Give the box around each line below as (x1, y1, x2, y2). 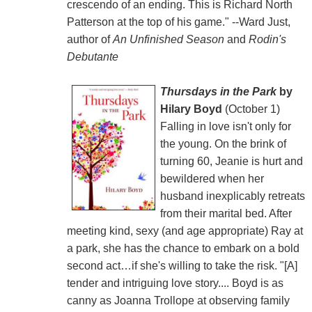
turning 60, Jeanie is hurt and (159, 155, 303, 167)
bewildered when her (159, 172, 264, 185)
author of (66, 33, 113, 45)
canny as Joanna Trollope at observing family (66, 294, 290, 306)
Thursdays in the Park (159, 85, 276, 97)
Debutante (66, 50, 118, 63)
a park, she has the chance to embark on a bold (66, 242, 299, 254)
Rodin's (248, 33, 286, 45)
